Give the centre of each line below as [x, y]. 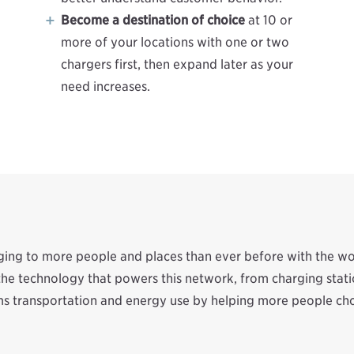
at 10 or [268, 20]
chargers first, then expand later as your [177, 64]
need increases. [105, 86]
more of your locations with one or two [175, 42]
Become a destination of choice [153, 20]
